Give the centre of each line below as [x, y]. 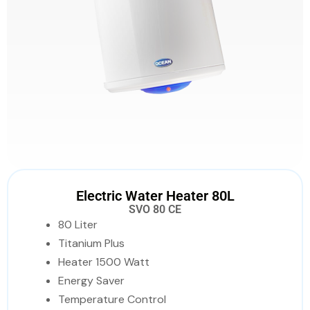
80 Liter [78, 225]
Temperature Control [112, 299]
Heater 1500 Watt [104, 262]
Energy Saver [91, 281]
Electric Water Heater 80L [155, 196]
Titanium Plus [91, 243]
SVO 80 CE [155, 209]
